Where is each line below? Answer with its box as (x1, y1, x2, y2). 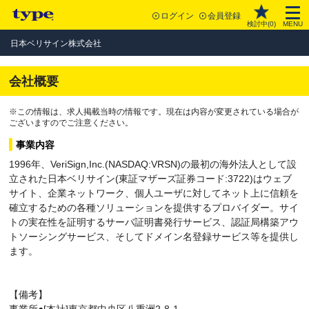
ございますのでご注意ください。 (9, 118, 133, 128)
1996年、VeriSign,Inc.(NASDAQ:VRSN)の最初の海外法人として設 (9, 159, 297, 170)
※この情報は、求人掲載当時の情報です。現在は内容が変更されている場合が (9, 107, 299, 117)
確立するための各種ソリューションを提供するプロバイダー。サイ (9, 202, 299, 213)
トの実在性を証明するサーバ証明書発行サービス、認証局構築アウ (9, 217, 299, 228)
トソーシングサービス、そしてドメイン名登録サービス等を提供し (9, 231, 299, 242)
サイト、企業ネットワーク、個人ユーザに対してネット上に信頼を (9, 188, 299, 199)
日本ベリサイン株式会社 (10, 39, 101, 48)
